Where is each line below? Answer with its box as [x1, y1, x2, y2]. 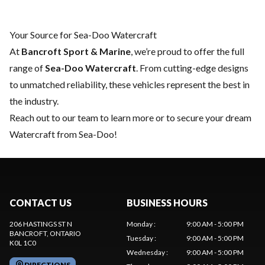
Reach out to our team [9, 111, 98, 123]
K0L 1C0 [9, 238, 36, 247]
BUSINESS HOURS [127, 196, 208, 208]
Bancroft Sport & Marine [21, 45, 131, 57]
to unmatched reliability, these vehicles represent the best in [9, 78, 250, 90]
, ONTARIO [47, 228, 81, 238]
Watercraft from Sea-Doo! [9, 128, 117, 140]
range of [9, 62, 45, 73]
